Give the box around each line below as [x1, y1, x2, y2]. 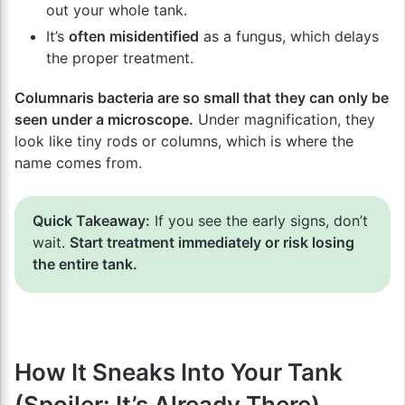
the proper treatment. [46, 48, 193, 67]
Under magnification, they [193, 109, 375, 128]
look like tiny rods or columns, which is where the [14, 131, 353, 150]
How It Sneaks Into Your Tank [14, 357, 343, 386]
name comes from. [14, 153, 142, 172]
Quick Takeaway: [33, 211, 150, 230]
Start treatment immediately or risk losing [70, 232, 354, 251]
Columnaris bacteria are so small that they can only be [14, 88, 389, 107]
